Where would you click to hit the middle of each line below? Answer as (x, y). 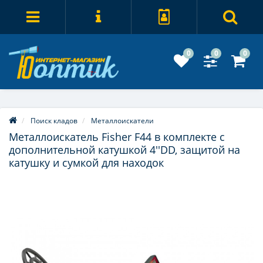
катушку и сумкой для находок (86, 163)
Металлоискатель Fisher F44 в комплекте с (117, 137)
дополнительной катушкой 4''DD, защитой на (124, 150)
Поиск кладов (54, 121)
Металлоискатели (122, 121)
